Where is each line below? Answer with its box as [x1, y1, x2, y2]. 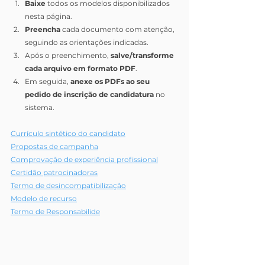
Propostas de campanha [11, 141, 98, 151]
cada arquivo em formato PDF [25, 63, 135, 73]
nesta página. [25, 11, 72, 21]
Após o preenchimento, [25, 50, 111, 60]
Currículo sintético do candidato [11, 128, 125, 138]
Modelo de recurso [11, 193, 77, 203]
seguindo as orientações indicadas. [25, 37, 148, 47]
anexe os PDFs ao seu [70, 76, 151, 86]
